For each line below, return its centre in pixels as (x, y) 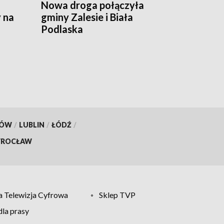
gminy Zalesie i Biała (87, 17)
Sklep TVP (117, 194)
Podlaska (62, 29)
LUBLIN (31, 124)
